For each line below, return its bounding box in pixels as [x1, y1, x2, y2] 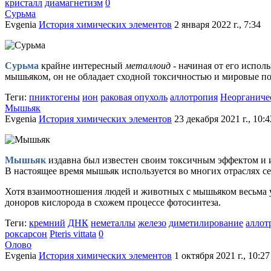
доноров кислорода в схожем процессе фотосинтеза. [5, 197, 221, 207]
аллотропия [170, 92, 218, 102]
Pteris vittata [50, 229, 96, 239]
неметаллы [91, 218, 135, 228]
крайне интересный [39, 60, 125, 71]
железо [138, 218, 166, 228]
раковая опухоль [100, 92, 168, 102]
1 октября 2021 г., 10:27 [174, 250, 270, 261]
